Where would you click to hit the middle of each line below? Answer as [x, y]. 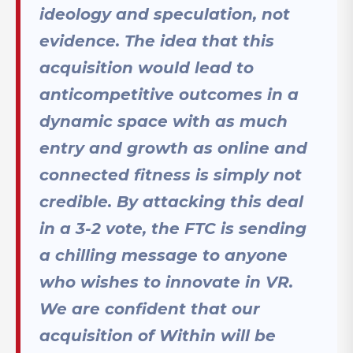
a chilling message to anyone [163, 256]
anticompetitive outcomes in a [169, 95]
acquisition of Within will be [158, 336]
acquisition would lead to [147, 68]
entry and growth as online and [173, 149]
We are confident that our [150, 309]
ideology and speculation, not [165, 15]
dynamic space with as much [163, 122]
